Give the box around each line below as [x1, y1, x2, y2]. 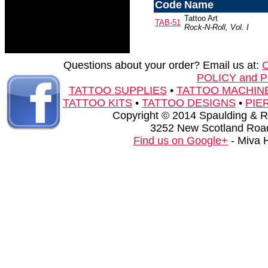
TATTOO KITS [63, 97, 132, 109]
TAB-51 [155, 18, 181, 27]
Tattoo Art [184, 14, 218, 23]
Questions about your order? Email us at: [63, 59, 262, 71]
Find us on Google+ [133, 135, 228, 147]
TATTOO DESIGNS [142, 97, 236, 109]
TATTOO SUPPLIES [68, 84, 167, 96]
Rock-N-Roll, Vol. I [184, 23, 249, 32]
